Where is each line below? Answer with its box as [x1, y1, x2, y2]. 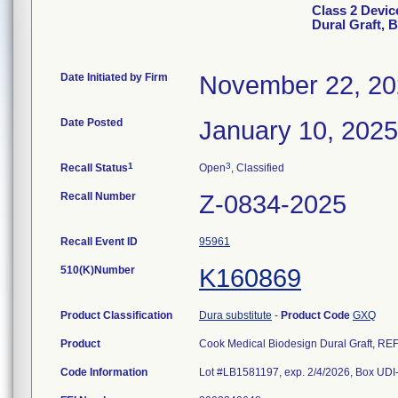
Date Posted [60, 116, 123, 129]
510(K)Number [60, 264, 135, 276]
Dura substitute [199, 309, 272, 322]
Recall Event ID [60, 235, 138, 248]
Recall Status [60, 162, 128, 174]
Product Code [281, 309, 353, 322]
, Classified [231, 162, 284, 174]
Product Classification [60, 309, 172, 322]
